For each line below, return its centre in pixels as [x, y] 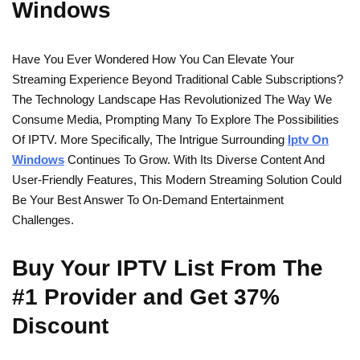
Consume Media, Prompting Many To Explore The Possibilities [176, 119]
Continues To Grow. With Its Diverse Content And [194, 160]
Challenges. [43, 220]
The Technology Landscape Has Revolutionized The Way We [172, 99]
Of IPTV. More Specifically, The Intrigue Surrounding [150, 139]
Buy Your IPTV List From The [168, 268]
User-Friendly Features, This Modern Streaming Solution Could [177, 180]
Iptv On [308, 139]
